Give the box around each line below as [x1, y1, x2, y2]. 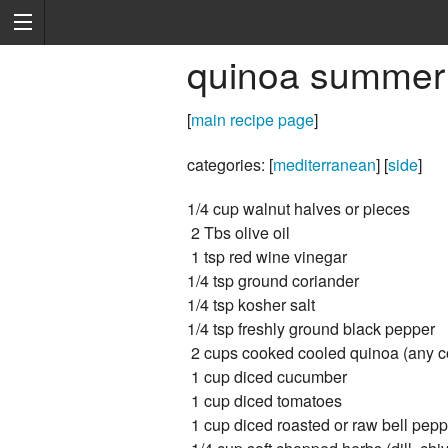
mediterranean [273, 153, 376, 177]
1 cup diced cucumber [187, 365, 347, 389]
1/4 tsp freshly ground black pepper [187, 317, 435, 341]
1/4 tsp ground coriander [187, 269, 359, 293]
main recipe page [191, 108, 314, 132]
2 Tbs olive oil [187, 221, 290, 245]
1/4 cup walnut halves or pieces [187, 197, 410, 221]
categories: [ [187, 153, 273, 177]
